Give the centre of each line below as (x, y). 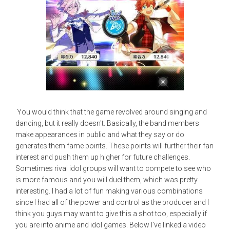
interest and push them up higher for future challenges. (103, 157)
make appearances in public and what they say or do (100, 135)
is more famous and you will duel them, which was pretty (107, 180)
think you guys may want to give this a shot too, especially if (111, 214)
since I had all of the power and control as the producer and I (112, 203)
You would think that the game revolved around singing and (111, 112)
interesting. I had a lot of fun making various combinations (109, 191)
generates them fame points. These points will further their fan (114, 146)
